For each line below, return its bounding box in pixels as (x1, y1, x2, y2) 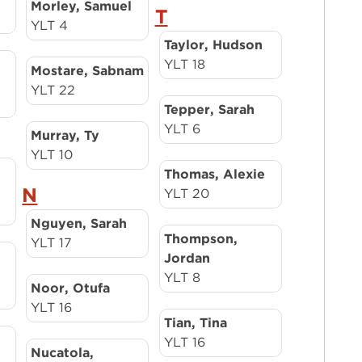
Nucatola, (31, 345, 95, 360)
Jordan (163, 250, 210, 266)
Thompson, (163, 231, 238, 246)
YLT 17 (31, 235, 73, 250)
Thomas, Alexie (163, 166, 265, 182)
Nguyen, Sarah (31, 216, 128, 231)
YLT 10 (31, 147, 74, 162)
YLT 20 (163, 186, 209, 201)
